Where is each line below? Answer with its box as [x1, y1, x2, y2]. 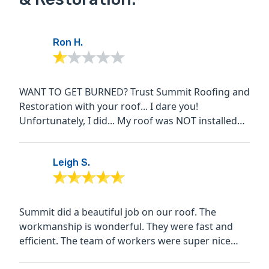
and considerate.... [19, 249, 103, 262]
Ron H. [53, 37, 83, 49]
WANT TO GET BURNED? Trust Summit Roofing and [19, 85, 250, 99]
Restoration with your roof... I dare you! [19, 100, 198, 113]
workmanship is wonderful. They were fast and [19, 220, 147, 234]
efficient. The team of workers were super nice [19, 234, 61, 248]
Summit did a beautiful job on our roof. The [19, 205, 199, 219]
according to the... [19, 128, 101, 142]
